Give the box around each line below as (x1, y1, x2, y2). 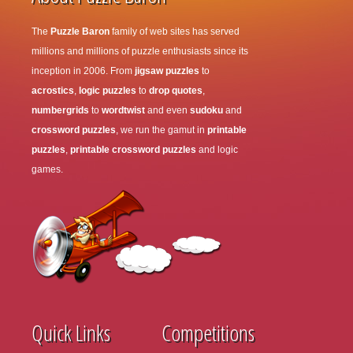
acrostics (32, 85, 74, 96)
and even (145, 105, 190, 116)
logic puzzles (79, 85, 136, 96)
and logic (196, 144, 238, 155)
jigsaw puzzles (135, 65, 199, 76)
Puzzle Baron (50, 26, 110, 37)
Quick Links (32, 318, 110, 347)
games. (32, 164, 63, 175)
